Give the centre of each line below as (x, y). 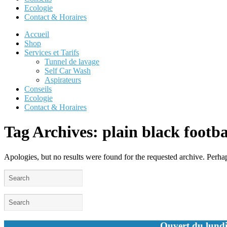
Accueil (37, 34)
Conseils (38, 89)
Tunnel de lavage (72, 62)
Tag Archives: (53, 132)
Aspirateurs (63, 80)
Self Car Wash (68, 71)
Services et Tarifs (52, 52)
